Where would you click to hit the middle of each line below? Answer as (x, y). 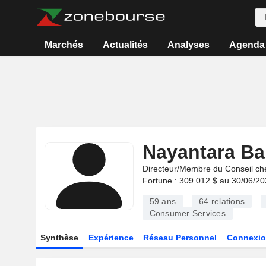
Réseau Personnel (180, 237)
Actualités (126, 45)
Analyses (188, 45)
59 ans (162, 201)
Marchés (64, 45)
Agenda (247, 45)
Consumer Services (187, 213)
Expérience (111, 237)
